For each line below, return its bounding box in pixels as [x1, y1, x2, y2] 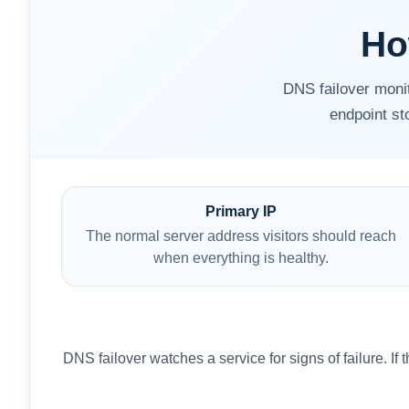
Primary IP [205, 204, 277, 219]
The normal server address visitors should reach [86, 228, 396, 244]
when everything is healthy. [153, 250, 329, 266]
